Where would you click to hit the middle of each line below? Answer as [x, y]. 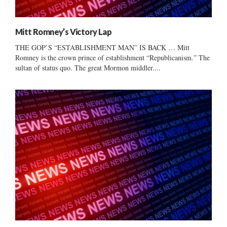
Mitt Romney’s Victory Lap [63, 31]
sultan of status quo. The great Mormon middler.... [88, 67]
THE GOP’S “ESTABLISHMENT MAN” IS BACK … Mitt [102, 47]
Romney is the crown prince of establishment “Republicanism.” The [112, 57]
